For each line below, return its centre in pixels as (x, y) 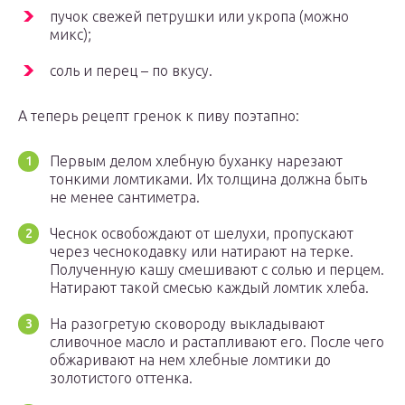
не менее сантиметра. (125, 198)
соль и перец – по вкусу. (131, 71)
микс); (71, 35)
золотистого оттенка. (121, 378)
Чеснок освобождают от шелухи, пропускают (202, 234)
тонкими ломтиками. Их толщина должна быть (208, 179)
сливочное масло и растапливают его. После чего (217, 342)
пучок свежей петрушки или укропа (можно (199, 17)
